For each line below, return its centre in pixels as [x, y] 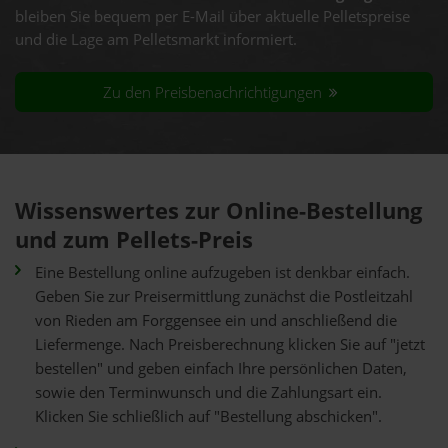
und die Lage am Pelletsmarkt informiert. [156, 39]
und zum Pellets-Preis [134, 239]
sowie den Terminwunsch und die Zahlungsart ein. [208, 392]
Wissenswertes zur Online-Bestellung [218, 210]
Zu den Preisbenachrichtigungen [215, 92]
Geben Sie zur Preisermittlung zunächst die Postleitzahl [224, 296]
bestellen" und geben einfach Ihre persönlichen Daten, [221, 368]
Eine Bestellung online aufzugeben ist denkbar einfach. [222, 272]
